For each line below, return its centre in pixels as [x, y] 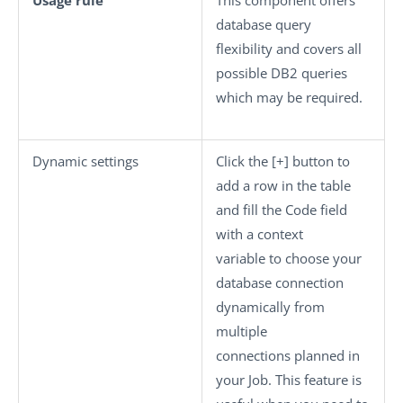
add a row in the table [283, 185]
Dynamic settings [85, 161]
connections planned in [288, 355]
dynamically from [270, 307]
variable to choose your [289, 258]
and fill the [251, 210]
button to [319, 161]
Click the [244, 161]
